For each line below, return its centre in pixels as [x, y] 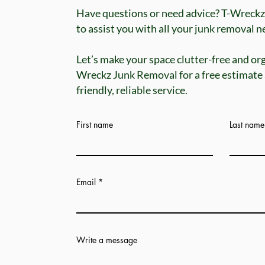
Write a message [107, 240]
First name [95, 125]
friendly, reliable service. [132, 90]
